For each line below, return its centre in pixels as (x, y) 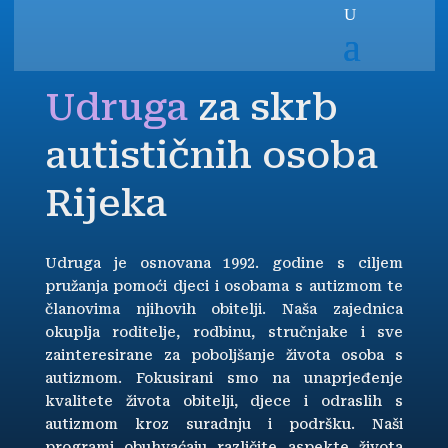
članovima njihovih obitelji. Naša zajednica (224, 309)
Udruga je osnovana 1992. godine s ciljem (224, 263)
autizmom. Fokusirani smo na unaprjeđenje (224, 378)
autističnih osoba (211, 155)
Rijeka (105, 203)
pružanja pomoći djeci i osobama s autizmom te (224, 286)
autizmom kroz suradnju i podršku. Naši (224, 424)
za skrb (267, 107)
